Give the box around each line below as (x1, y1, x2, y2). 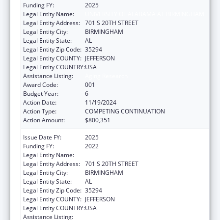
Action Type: (23, 107, 56, 115)
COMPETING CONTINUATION (85, 107, 165, 115)
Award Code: (23, 80, 58, 89)
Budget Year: (23, 89, 58, 98)
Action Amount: (23, 115, 65, 124)
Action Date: (23, 98, 56, 107)
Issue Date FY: (23, 133, 61, 141)
